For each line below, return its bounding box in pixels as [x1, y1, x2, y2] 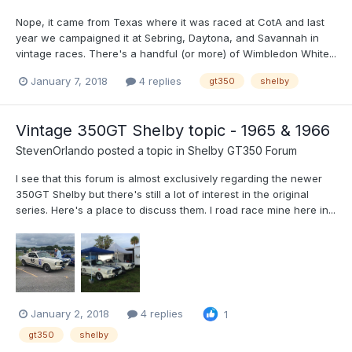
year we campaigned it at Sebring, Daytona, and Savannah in [16, 31, 319, 44]
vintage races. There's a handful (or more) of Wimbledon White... [16, 47, 336, 60]
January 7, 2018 [31, 74, 108, 87]
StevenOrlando [16, 144, 94, 158]
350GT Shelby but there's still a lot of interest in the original [16, 188, 309, 201]
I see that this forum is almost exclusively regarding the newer [16, 172, 322, 185]
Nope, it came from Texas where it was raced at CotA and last [16, 16, 324, 28]
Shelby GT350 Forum [188, 144, 297, 158]
